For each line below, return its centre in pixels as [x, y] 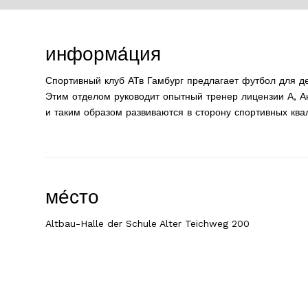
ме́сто [72, 197]
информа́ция [103, 54]
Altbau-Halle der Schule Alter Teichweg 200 [147, 223]
